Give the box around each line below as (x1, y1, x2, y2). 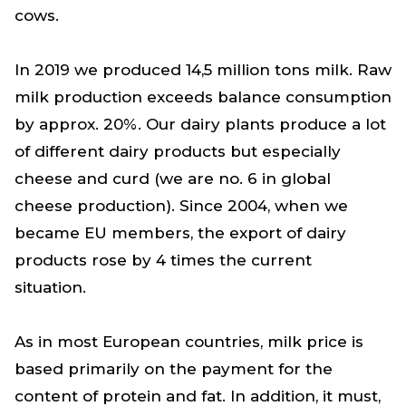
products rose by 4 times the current (14, 250, 312, 269)
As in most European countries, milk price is (14, 332, 363, 351)
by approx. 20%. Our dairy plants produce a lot (14, 114, 386, 133)
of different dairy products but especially (14, 141, 341, 160)
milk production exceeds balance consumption (14, 87, 391, 106)
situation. (14, 277, 91, 296)
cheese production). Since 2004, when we (14, 196, 348, 215)
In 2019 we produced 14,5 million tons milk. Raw (14, 60, 391, 79)
